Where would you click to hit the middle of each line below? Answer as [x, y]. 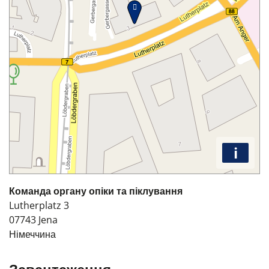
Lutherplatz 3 [39, 205]
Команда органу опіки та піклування [96, 191]
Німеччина [32, 234]
